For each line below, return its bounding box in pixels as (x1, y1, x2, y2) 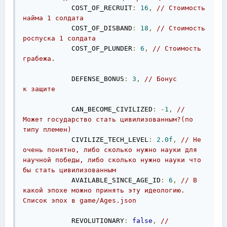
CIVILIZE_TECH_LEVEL (23, 136, 148, 143)
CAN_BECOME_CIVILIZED (23, 105, 153, 113)
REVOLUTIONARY (23, 217, 124, 224)
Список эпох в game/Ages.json (23, 197, 136, 204)
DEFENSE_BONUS (23, 75, 124, 83)
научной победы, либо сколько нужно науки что (23, 156, 201, 164)
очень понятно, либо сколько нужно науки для (23, 146, 197, 154)
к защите (23, 85, 55, 93)
